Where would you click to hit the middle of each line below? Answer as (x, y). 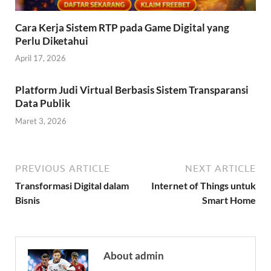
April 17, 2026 (41, 58)
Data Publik (43, 103)
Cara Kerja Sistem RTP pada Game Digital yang (122, 27)
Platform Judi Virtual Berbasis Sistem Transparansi (132, 90)
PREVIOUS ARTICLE (63, 168)
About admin (134, 255)
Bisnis (28, 200)
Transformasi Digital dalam (72, 185)
